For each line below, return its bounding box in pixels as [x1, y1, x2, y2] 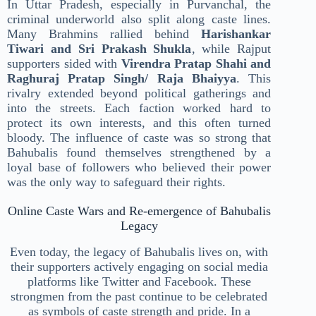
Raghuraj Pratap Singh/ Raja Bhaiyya [7, 71, 236, 86]
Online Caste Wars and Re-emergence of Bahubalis [7, 204, 271, 219]
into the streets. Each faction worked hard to [7, 101, 272, 116]
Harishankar [201, 27, 272, 42]
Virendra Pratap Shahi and [121, 56, 272, 71]
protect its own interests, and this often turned [7, 116, 272, 130]
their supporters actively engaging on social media [10, 259, 268, 274]
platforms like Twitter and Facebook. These [27, 274, 251, 288]
